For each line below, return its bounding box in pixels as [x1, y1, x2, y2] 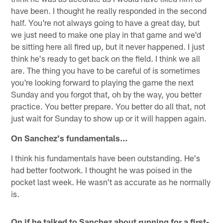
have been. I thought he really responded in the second [11, 5, 207, 15]
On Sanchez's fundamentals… [11, 132, 128, 143]
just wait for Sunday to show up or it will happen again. [11, 112, 207, 123]
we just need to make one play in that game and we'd [11, 29, 202, 39]
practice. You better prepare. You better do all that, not [11, 101, 206, 111]
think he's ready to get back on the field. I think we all [11, 53, 201, 63]
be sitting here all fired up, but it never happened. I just [11, 41, 205, 51]
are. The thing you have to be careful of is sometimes [11, 65, 201, 75]
